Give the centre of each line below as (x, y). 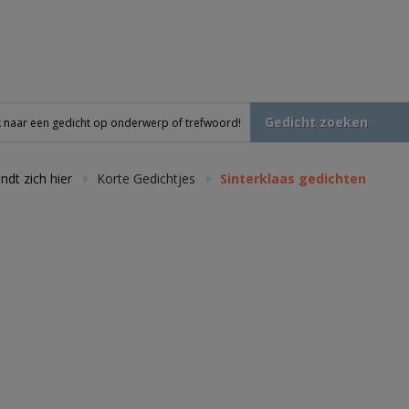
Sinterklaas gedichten (294, 178)
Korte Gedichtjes (147, 178)
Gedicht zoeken (316, 122)
